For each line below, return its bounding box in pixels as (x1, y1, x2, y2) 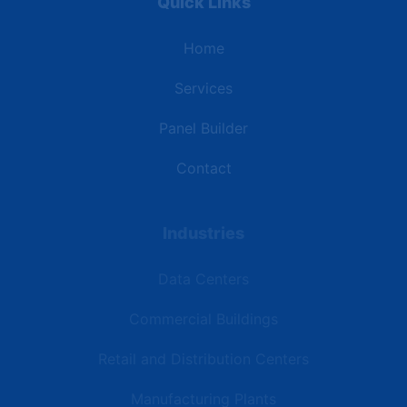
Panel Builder (159, 118, 248, 137)
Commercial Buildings (129, 309, 278, 328)
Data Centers (158, 269, 249, 288)
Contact (175, 158, 232, 177)
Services (174, 78, 233, 97)
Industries (163, 223, 244, 243)
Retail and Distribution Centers (98, 349, 309, 368)
